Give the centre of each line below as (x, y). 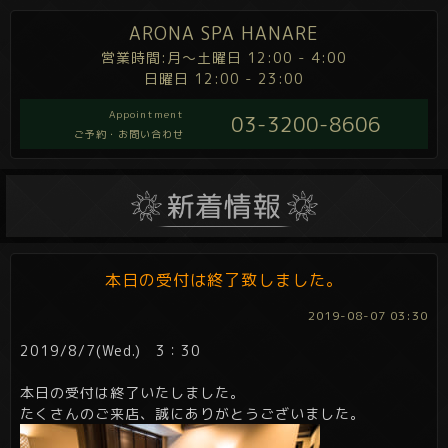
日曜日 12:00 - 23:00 (224, 78)
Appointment (146, 114)
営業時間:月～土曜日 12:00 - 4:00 (224, 57)
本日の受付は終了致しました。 (224, 280)
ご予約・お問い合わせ (129, 134)
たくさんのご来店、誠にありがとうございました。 (192, 414)
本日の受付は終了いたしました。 (132, 393)
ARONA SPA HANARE (224, 33)
